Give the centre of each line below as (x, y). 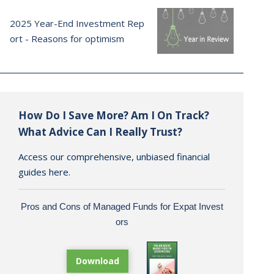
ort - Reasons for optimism (67, 38)
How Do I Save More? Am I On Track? (114, 115)
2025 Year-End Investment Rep (77, 23)
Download (97, 261)
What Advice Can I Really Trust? (100, 132)
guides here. (44, 172)
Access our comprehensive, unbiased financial (114, 157)
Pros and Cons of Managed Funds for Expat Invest (122, 206)
